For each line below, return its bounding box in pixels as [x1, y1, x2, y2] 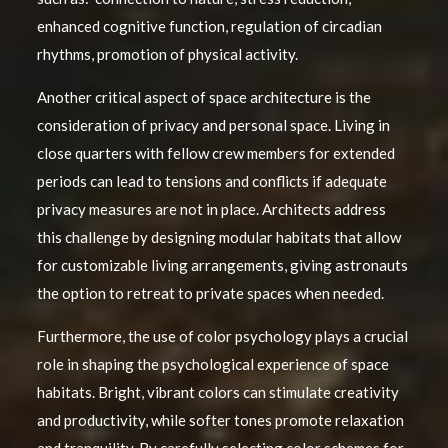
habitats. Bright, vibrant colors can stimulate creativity [36, 383, 399, 402]
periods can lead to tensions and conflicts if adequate [36, 172, 387, 191]
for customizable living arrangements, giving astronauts [36, 256, 408, 275]
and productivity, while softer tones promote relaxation [36, 411, 404, 430]
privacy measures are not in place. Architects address [36, 200, 386, 219]
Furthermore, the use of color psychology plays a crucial [36, 327, 408, 346]
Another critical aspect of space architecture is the [36, 88, 371, 107]
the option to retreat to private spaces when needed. [36, 284, 384, 303]
